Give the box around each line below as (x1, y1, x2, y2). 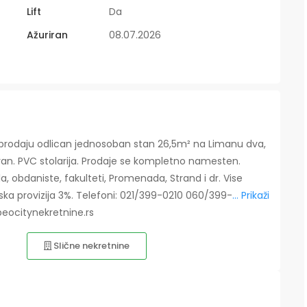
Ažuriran (27, 28, 68, 42)
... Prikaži (232, 188, 269, 203)
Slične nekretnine (51, 239, 130, 253)
